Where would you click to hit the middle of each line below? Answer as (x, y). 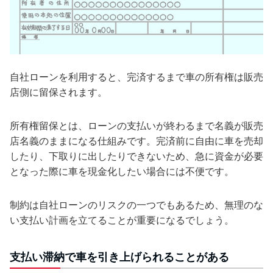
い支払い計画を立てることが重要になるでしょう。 (122, 220)
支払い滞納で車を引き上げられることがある (119, 257)
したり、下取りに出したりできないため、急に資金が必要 (136, 156)
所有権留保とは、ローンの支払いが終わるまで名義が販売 (136, 126)
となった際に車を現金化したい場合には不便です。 (122, 172)
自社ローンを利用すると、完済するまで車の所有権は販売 (136, 77)
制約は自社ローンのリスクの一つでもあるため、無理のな (136, 205)
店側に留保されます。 (58, 92)
